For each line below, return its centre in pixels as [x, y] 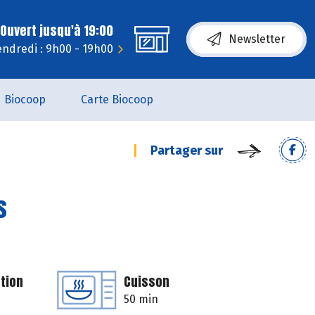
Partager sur [187, 150]
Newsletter [257, 39]
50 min [141, 299]
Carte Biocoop [117, 99]
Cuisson [147, 282]
